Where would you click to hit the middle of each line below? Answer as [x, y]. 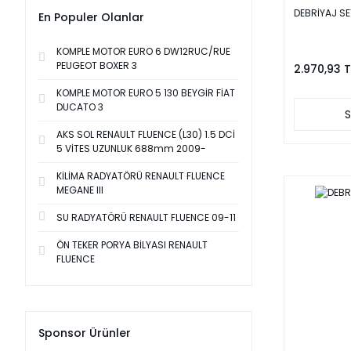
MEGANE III [80, 190]
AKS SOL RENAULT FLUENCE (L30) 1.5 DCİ [146, 134]
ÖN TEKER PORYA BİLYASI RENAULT [132, 245]
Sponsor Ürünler [85, 333]
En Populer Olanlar [91, 17]
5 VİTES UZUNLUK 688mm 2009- [131, 148]
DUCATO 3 [80, 107]
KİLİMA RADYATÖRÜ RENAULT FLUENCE [141, 176]
